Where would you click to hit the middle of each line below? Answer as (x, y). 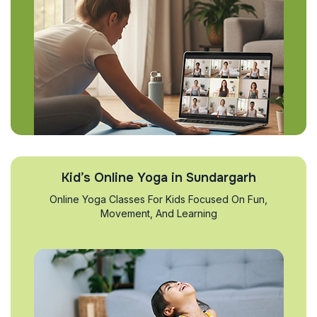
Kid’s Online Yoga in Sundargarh (158, 178)
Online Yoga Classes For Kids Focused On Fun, (158, 199)
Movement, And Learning (158, 213)
